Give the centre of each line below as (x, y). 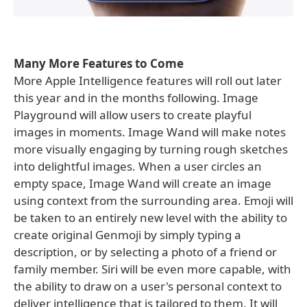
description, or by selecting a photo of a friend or (145, 251)
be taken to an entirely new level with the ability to (150, 217)
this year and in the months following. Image (136, 97)
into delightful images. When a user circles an (138, 166)
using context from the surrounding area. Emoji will (153, 200)
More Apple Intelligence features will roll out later (148, 80)
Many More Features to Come (99, 63)
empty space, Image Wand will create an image (143, 183)
